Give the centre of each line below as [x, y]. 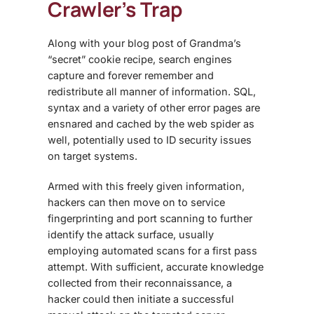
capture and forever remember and [131, 75]
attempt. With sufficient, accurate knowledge [156, 266]
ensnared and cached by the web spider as [151, 123]
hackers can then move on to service [136, 202]
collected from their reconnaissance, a [140, 282]
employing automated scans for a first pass [152, 250]
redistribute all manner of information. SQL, [152, 91]
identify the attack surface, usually [131, 234]
